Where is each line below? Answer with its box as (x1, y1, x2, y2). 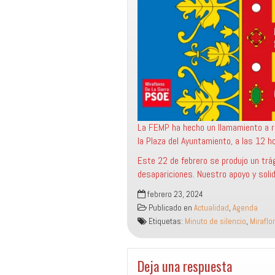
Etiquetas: (147, 216, 185, 227)
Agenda (233, 203, 258, 213)
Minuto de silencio (185, 216, 246, 227)
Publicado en (147, 203, 194, 213)
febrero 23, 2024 (145, 189, 203, 199)
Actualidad (194, 203, 229, 213)
